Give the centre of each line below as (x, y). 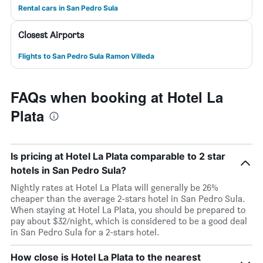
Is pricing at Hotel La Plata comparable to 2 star (118, 156)
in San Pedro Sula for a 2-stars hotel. (85, 232)
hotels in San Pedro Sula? (68, 170)
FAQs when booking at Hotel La (117, 97)
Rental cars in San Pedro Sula (68, 8)
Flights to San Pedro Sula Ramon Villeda (86, 56)
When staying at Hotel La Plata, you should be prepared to (128, 210)
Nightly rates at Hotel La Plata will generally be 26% (114, 188)
